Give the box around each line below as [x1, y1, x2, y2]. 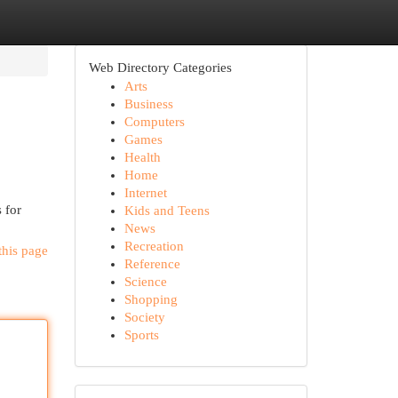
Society [123, 310, 165, 324]
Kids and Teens [123, 203, 210, 218]
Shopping [123, 292, 178, 306]
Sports [123, 328, 159, 342]
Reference [123, 257, 180, 271]
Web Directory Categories [88, 60, 232, 75]
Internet [123, 186, 167, 200]
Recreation [123, 239, 184, 253]
